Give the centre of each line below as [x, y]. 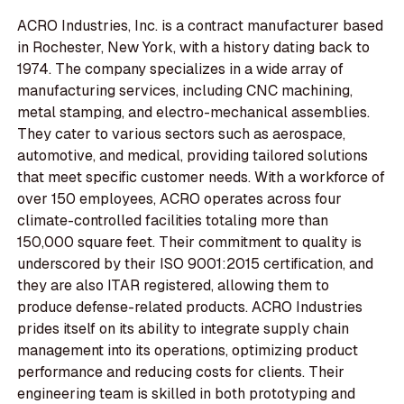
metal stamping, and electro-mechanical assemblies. [194, 113]
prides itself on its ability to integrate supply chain [184, 329]
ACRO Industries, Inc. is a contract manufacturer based [201, 26]
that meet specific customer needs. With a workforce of [202, 178]
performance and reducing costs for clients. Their [181, 372]
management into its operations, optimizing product [188, 351]
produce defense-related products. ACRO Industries [190, 308]
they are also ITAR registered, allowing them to [174, 286]
